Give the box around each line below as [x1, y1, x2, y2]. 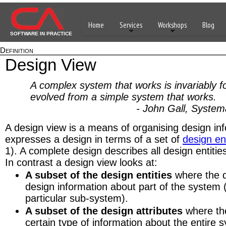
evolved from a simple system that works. [30, 91, 216, 102]
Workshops [158, 20, 187, 30]
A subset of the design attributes [25, 205, 183, 216]
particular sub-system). [25, 193, 128, 204]
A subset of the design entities [25, 169, 172, 181]
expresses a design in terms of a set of [5, 134, 183, 145]
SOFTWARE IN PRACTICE [10, 31, 72, 36]
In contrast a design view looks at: [5, 157, 157, 168]
